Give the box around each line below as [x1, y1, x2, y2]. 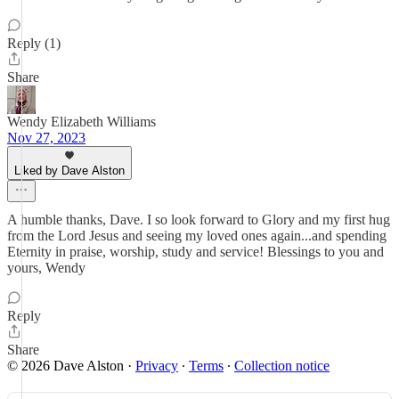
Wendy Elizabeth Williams [7, 114, 156, 129]
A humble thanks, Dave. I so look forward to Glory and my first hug [7, 212, 390, 227]
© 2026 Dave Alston [7, 358, 124, 373]
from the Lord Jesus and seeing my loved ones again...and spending [7, 228, 387, 243]
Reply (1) [7, 36, 61, 51]
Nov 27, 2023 [7, 130, 85, 145]
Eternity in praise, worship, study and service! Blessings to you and [7, 244, 384, 259]
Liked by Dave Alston [14, 164, 125, 177]
